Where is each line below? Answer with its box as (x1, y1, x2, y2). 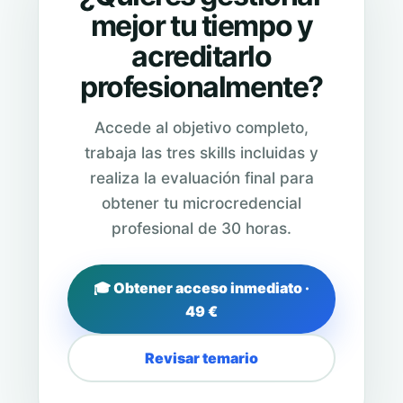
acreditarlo (131, 39, 272, 75)
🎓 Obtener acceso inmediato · (94, 279, 309, 298)
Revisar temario (145, 349, 258, 368)
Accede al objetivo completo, (94, 118, 309, 138)
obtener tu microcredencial (102, 193, 301, 213)
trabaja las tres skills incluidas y (85, 143, 318, 163)
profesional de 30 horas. (112, 219, 291, 238)
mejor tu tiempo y (90, 8, 313, 44)
